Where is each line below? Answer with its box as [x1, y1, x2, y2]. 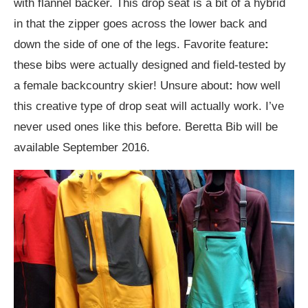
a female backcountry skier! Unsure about [14, 79, 229, 93]
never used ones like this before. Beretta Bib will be [14, 120, 278, 134]
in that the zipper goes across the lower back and [14, 17, 267, 31]
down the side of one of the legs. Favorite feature [14, 38, 265, 52]
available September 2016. [14, 141, 150, 155]
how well [233, 79, 280, 93]
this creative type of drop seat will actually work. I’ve [14, 100, 284, 113]
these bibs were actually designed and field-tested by [14, 58, 286, 72]
